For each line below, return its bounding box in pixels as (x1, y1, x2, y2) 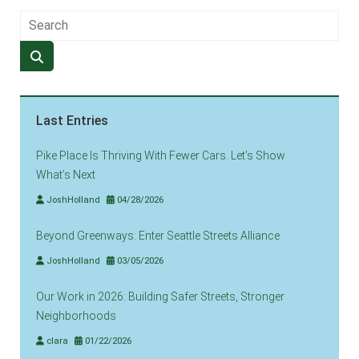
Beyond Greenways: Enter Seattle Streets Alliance (36, 228, 280, 242)
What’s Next (36, 167, 95, 181)
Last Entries (36, 112, 108, 128)
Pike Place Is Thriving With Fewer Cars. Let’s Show (36, 148, 285, 162)
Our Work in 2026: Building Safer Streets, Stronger (36, 289, 284, 303)
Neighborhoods (36, 309, 116, 322)
